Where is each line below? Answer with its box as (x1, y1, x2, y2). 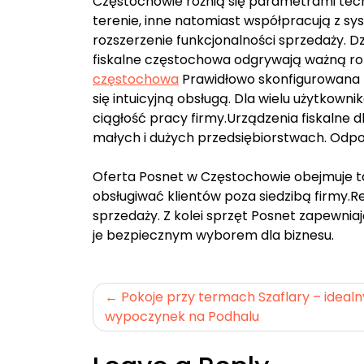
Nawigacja (92, 278, 229, 315)
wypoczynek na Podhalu (105, 306, 259, 326)
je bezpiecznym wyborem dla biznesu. (93, 225, 334, 245)
